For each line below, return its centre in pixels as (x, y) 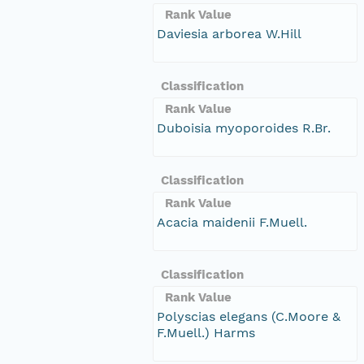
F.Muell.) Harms (206, 332)
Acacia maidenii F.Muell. (232, 222)
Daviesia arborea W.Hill (229, 33)
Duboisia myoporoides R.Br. (244, 128)
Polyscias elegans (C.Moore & (249, 316)
